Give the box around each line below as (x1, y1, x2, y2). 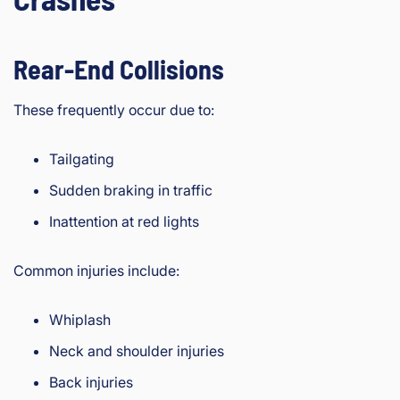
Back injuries (49, 373, 133, 392)
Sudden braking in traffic (49, 181, 212, 200)
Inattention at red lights (49, 212, 199, 231)
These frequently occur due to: (13, 101, 214, 120)
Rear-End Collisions (13, 53, 224, 86)
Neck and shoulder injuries (49, 342, 224, 361)
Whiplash (49, 311, 111, 329)
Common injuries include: (13, 262, 179, 280)
